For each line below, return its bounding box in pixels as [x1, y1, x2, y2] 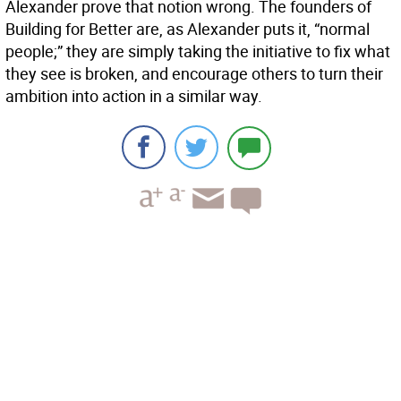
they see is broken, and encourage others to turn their [5, 63, 383, 85]
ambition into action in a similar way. [5, 85, 262, 107]
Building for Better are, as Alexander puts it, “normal [5, 18, 370, 40]
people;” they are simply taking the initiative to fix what [5, 40, 390, 63]
